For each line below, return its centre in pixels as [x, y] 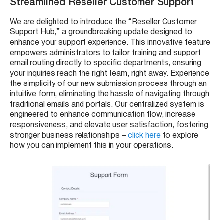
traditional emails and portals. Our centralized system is [107, 104]
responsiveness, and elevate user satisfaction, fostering [109, 125]
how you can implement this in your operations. [92, 146]
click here [144, 135]
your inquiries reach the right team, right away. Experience [110, 73]
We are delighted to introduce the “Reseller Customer [103, 22]
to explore [179, 135]
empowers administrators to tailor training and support [105, 53]
